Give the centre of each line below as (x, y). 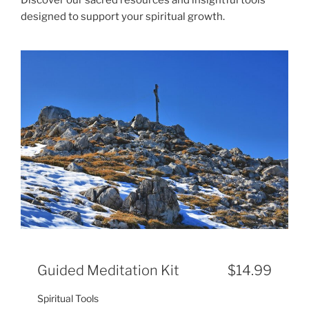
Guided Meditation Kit (108, 271)
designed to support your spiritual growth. (123, 16)
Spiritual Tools (68, 299)
